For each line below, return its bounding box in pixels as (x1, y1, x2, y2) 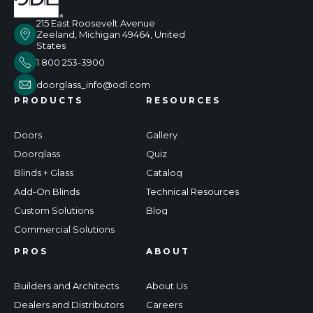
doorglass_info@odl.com (36, 79, 150, 91)
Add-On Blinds (14, 186, 80, 198)
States (36, 40, 66, 52)
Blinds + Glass (14, 167, 73, 179)
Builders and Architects (14, 280, 119, 292)
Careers (146, 299, 182, 311)
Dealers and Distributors (14, 299, 124, 311)
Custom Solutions (14, 205, 94, 217)
